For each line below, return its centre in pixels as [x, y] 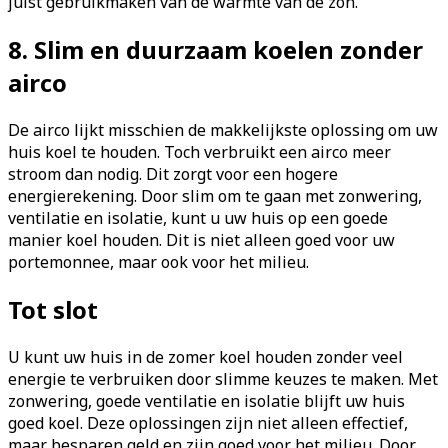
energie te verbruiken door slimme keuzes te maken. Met [223, 379]
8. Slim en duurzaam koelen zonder [215, 50]
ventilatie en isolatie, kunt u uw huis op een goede [198, 218]
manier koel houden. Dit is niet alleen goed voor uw [201, 240]
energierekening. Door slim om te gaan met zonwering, [215, 196]
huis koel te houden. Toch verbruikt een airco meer [199, 152]
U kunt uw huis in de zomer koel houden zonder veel [205, 357]
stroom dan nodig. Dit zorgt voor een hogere [173, 174]
